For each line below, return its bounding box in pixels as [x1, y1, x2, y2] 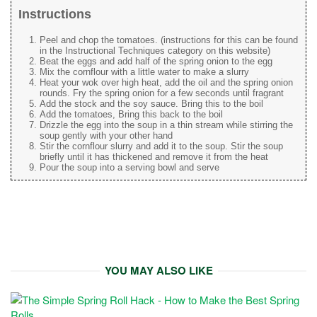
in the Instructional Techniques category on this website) [40, 45, 270, 57]
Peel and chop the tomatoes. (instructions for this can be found [40, 35, 298, 46]
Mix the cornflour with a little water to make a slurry [40, 67, 249, 78]
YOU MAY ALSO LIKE [104, 263, 213, 279]
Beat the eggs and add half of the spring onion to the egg [40, 56, 272, 67]
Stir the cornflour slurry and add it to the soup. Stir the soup [40, 141, 283, 152]
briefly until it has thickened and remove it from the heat [40, 151, 268, 163]
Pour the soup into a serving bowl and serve [40, 162, 219, 173]
